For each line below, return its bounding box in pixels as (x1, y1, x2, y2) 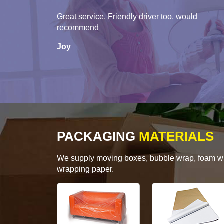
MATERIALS (135, 129, 214, 144)
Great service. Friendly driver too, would (57, 12, 197, 21)
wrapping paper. (57, 165, 114, 174)
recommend (57, 23, 99, 32)
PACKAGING (57, 129, 135, 144)
